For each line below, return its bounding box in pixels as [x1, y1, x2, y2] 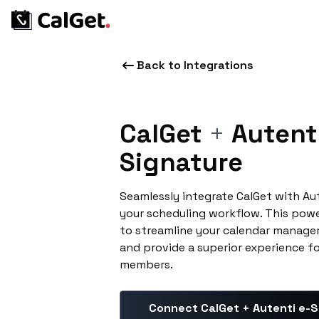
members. [120, 257, 173, 272]
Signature [120, 146, 243, 179]
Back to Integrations [137, 58, 253, 73]
